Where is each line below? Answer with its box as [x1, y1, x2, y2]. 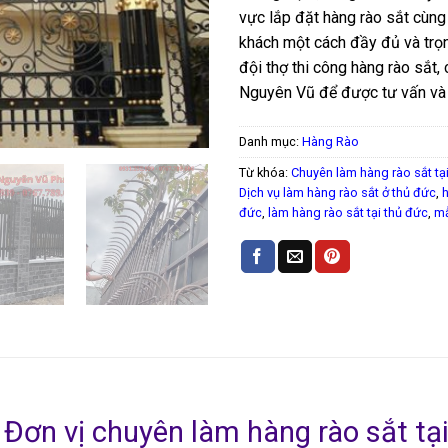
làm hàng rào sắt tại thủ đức [268, 204, 428, 220]
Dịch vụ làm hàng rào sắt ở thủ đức [239, 184, 436, 200]
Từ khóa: [239, 164, 291, 180]
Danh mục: [239, 133, 302, 149]
